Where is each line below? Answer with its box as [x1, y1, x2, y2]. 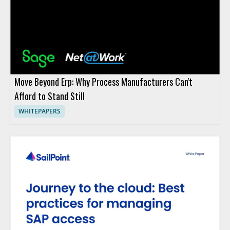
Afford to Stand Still [14, 89, 85, 103]
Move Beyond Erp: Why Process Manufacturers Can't [14, 75, 193, 89]
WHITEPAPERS [18, 107, 61, 116]
